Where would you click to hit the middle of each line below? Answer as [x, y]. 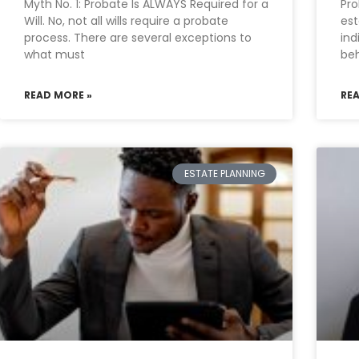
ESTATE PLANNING [224, 173]
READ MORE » [58, 95]
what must [54, 54]
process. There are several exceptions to [138, 37]
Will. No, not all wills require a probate [126, 20]
